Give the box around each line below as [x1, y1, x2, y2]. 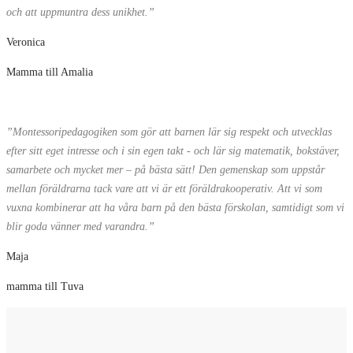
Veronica [6, 36, 45, 49]
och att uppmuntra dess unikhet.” [6, 6, 154, 19]
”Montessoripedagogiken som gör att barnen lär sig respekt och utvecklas [6, 126, 332, 139]
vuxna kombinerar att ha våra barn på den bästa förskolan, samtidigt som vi [6, 202, 344, 214]
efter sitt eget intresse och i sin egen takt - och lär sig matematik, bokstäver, [6, 145, 340, 158]
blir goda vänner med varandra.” [6, 221, 154, 233]
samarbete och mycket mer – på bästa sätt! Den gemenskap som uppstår [6, 164, 325, 176]
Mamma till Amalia [6, 66, 93, 79]
